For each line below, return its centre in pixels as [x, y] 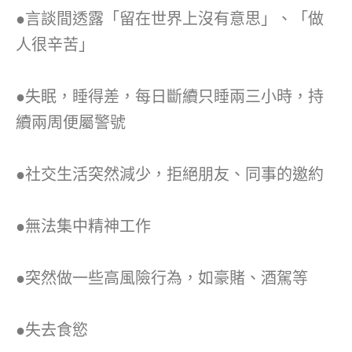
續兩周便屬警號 [71, 122]
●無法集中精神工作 [83, 226]
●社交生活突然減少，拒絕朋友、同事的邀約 [170, 174]
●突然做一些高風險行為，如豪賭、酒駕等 [162, 278]
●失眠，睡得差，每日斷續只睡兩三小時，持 [170, 96]
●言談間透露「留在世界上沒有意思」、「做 [170, 18]
